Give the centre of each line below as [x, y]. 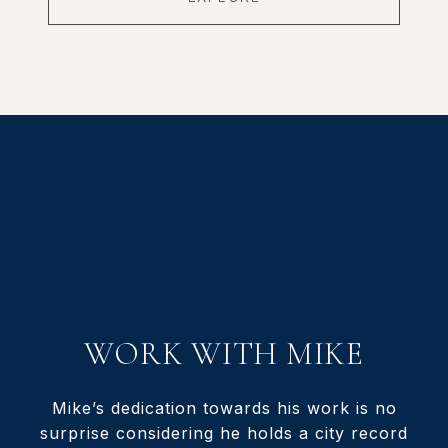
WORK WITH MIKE [224, 353]
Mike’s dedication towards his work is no [224, 407]
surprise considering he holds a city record [224, 432]
